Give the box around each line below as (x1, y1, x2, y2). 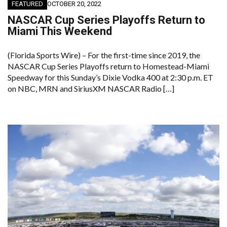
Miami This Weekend (8, 25, 112, 38)
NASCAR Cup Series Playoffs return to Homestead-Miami (8, 61, 209, 71)
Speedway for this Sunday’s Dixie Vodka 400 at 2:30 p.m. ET (8, 72, 213, 83)
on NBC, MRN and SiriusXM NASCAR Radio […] (8, 84, 174, 94)
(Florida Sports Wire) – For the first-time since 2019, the (8, 50, 200, 60)
